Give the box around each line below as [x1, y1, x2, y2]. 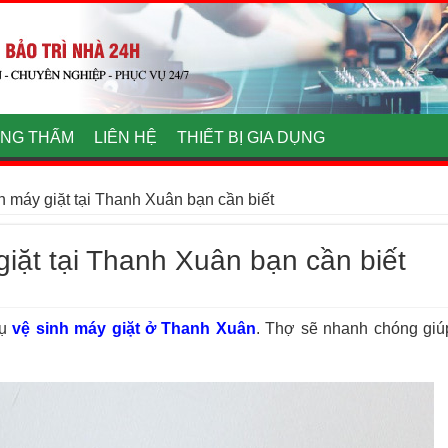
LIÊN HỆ [93, 129, 157, 146]
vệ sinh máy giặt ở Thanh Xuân [12, 320, 256, 337]
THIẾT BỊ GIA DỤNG [176, 129, 325, 146]
